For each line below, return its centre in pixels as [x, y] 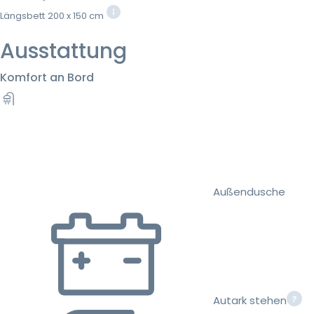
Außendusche [249, 191]
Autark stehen [250, 300]
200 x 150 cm [76, 15]
